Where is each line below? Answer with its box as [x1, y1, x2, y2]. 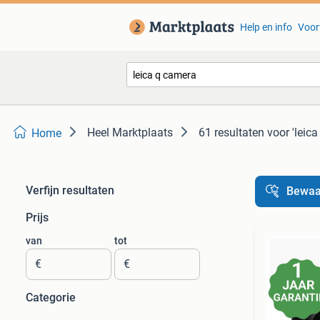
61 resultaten [199, 126, 264, 139]
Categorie [26, 291, 76, 304]
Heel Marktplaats [87, 126, 173, 139]
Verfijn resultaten [26, 184, 114, 197]
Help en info [239, 21, 292, 33]
